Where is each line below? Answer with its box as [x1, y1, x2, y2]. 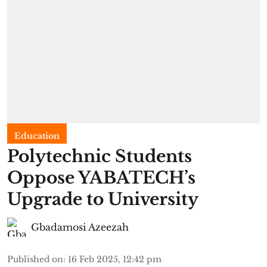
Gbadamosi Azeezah [31, 221, 129, 233]
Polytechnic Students [7, 145, 192, 167]
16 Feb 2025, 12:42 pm [68, 253, 162, 265]
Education [14, 130, 60, 141]
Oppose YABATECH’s [7, 167, 195, 188]
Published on [7, 253, 63, 265]
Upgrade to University [7, 188, 198, 210]
